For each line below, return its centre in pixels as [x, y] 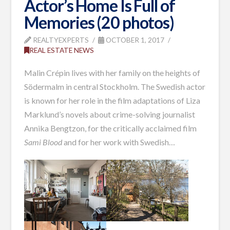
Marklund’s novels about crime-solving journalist [110, 114]
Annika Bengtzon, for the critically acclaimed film [111, 128]
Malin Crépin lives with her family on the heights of [112, 73]
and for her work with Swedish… [119, 142]
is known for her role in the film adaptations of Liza [112, 101]
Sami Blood [43, 142]
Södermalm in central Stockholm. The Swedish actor [115, 87]
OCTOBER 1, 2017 [135, 40]
